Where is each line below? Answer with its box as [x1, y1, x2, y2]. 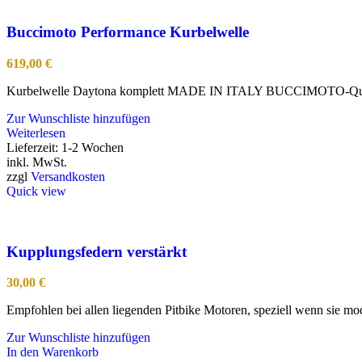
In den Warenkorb [6, 345, 99, 360]
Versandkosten [31, 170, 105, 184]
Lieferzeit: [6, 141, 61, 155]
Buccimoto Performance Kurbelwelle [6, 23, 249, 41]
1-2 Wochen [61, 141, 124, 155]
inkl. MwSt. [6, 155, 67, 170]
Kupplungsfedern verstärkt [6, 242, 187, 260]
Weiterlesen [6, 126, 65, 141]
